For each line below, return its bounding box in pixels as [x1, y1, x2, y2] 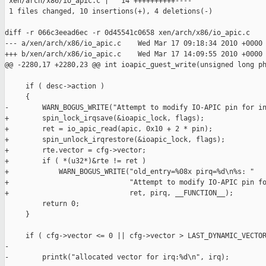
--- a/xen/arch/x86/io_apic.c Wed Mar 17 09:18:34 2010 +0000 [5, 39, 262, 48]
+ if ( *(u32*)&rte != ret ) [5, 157, 146, 166]
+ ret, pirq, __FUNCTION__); [5, 189, 233, 198]
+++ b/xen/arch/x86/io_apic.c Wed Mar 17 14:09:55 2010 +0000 [5, 50, 262, 59]
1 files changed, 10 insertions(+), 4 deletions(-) [5, 7, 213, 16]
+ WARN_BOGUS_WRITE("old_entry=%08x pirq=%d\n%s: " [5, 167, 254, 176]
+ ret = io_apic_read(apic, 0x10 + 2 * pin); [5, 125, 213, 134]
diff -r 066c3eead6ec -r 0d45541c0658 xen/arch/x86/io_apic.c [5, 28, 250, 37]
